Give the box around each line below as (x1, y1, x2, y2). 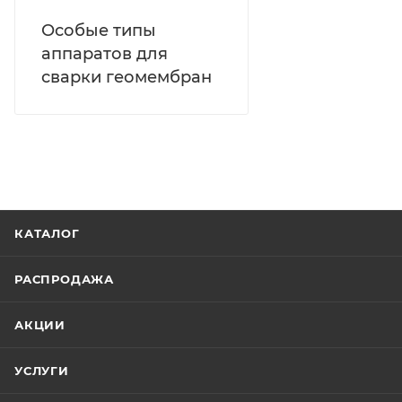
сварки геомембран (41, 66, 212, 87)
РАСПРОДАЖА (14, 271, 114, 286)
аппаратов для (41, 43, 168, 64)
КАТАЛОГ (14, 225, 80, 240)
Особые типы (41, 20, 156, 40)
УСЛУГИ (14, 363, 69, 378)
